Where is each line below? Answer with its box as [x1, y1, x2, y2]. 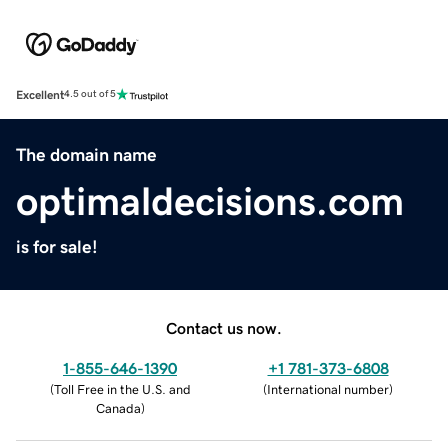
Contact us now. [166, 319, 282, 336]
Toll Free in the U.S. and [53, 382, 191, 396]
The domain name [16, 145, 157, 164]
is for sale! [16, 237, 98, 256]
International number [267, 382, 389, 396]
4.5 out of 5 [64, 89, 116, 100]
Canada [95, 401, 141, 415]
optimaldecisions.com [16, 180, 404, 221]
